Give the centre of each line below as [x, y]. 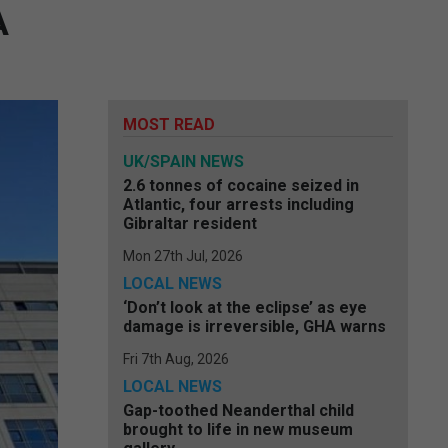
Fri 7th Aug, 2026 [176, 359]
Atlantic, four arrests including [238, 204]
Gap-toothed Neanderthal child [238, 410]
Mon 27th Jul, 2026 [183, 256]
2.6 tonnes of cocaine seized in [241, 185]
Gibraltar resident [190, 223]
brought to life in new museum [238, 429]
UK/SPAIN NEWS [183, 161]
